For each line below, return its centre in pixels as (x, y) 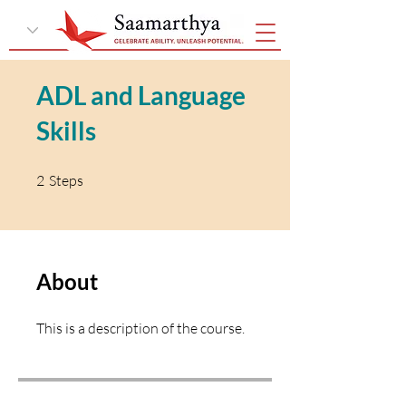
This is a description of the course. (140, 328)
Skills (66, 130)
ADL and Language (141, 95)
